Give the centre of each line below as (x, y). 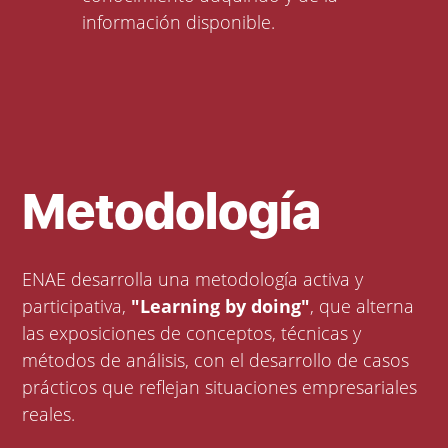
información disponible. (179, 22)
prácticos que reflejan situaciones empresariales (220, 387)
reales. (49, 414)
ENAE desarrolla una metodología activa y (193, 279)
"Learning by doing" (221, 306)
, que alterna (362, 306)
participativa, (77, 306)
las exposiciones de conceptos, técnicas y (192, 333)
